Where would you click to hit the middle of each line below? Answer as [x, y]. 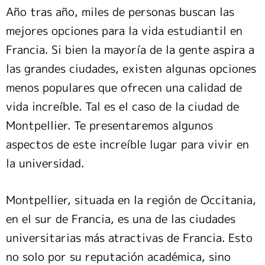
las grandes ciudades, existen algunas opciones [131, 69]
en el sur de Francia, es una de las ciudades [121, 219]
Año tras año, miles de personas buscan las [120, 12]
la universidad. [45, 164]
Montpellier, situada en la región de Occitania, [131, 200]
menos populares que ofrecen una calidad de [124, 88]
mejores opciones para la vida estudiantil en [124, 31]
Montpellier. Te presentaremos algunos [109, 126]
